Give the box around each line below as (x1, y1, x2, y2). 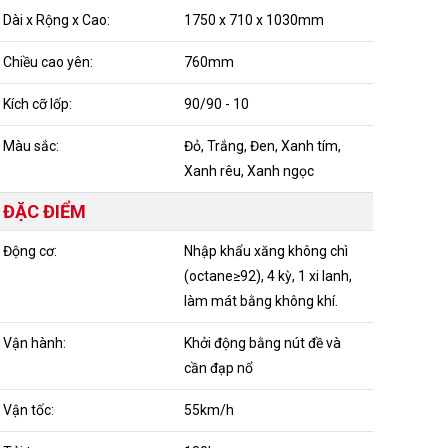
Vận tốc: (3, 402, 57, 418)
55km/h (184, 402, 234, 418)
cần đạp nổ (184, 360, 253, 376)
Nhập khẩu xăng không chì (184, 243, 348, 259)
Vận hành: (3, 335, 69, 351)
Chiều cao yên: (3, 54, 96, 70)
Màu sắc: (3, 138, 62, 154)
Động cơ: (3, 243, 60, 259)
